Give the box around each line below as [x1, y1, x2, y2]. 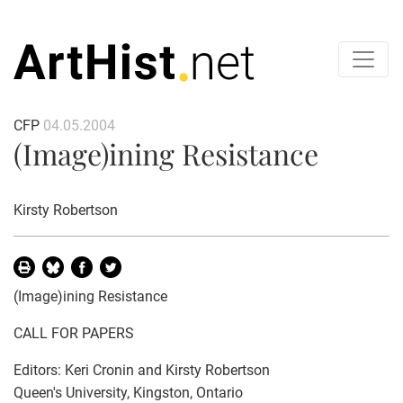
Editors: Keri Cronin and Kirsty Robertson [13, 361, 270, 379]
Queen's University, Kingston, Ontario [13, 383, 243, 401]
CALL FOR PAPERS [13, 324, 134, 342]
